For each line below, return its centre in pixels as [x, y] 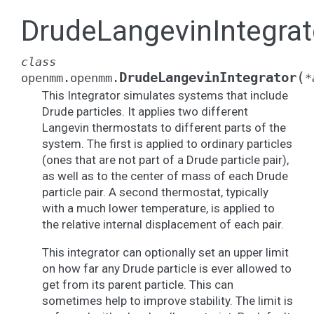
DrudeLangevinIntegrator [208, 77]
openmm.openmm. [70, 78]
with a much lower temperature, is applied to [158, 208]
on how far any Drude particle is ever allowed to [167, 268]
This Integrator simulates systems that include [165, 95]
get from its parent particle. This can [138, 285]
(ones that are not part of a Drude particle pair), [165, 160]
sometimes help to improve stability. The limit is [168, 301]
